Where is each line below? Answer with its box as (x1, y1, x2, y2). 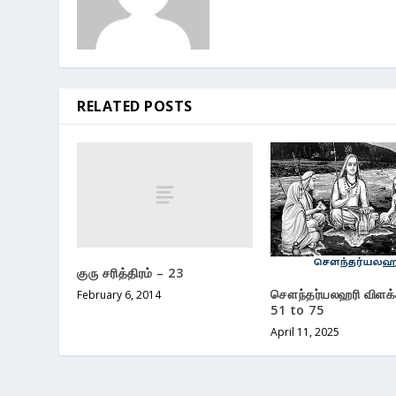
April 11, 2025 (270, 324, 339, 339)
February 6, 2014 (77, 287, 162, 303)
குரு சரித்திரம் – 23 (77, 264, 184, 282)
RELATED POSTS (77, 96, 193, 117)
